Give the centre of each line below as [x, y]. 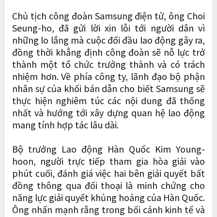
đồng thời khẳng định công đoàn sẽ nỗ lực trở [108, 52]
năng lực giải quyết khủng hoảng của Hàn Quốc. [108, 197]
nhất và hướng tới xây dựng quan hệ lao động [108, 112]
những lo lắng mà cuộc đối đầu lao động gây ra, [108, 39]
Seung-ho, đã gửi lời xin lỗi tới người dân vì [108, 27]
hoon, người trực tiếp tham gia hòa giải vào [108, 161]
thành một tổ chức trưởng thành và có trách [108, 64]
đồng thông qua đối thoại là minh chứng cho [108, 185]
